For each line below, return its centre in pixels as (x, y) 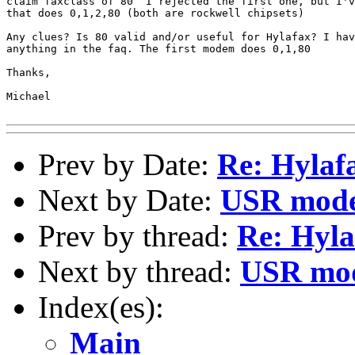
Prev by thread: (137, 235)
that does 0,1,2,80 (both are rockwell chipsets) (155, 13)
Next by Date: (129, 200)
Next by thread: (139, 271)
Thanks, (29, 72)
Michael (29, 96)
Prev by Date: (128, 164)
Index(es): (101, 307)
